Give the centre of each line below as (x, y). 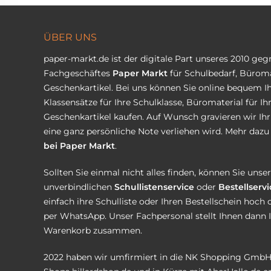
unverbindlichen (79, 187)
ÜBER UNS (70, 37)
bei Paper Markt (79, 146)
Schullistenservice (154, 187)
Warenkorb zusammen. (93, 230)
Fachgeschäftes (78, 73)
